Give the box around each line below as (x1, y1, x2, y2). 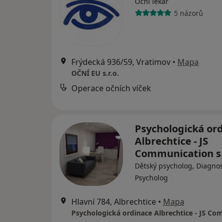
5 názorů (173, 8, 203, 18)
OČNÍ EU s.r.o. (71, 68, 119, 78)
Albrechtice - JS (135, 134, 208, 148)
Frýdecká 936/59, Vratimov (71, 56, 170, 67)
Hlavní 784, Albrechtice (71, 196, 156, 207)
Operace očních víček (71, 83, 151, 94)
